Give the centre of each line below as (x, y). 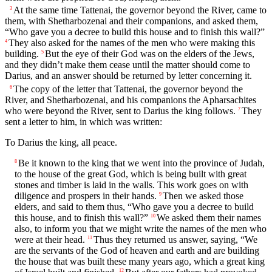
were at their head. (50, 239)
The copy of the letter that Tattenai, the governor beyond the (128, 89)
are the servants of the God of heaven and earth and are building (137, 250)
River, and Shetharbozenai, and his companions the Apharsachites (131, 100)
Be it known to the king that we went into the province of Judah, (141, 163)
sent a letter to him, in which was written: (83, 121)
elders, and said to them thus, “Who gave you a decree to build (134, 206)
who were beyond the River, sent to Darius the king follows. (120, 110)
